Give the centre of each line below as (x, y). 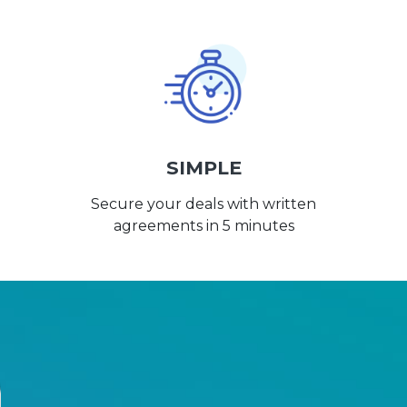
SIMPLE (203, 168)
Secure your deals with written (203, 204)
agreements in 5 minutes (203, 226)
